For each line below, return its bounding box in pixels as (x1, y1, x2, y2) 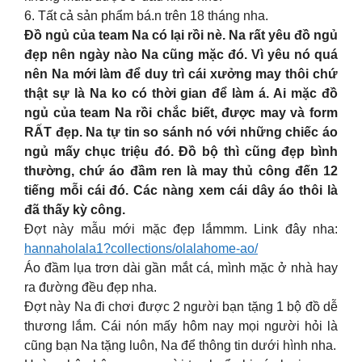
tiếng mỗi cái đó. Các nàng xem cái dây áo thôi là (24, 183, 338, 197)
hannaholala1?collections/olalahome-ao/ (24, 242, 258, 255)
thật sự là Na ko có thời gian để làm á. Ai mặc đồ (24, 86, 338, 100)
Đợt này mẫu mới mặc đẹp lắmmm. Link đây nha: (24, 222, 338, 236)
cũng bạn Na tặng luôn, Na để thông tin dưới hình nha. (24, 339, 336, 352)
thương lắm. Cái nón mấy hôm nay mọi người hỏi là (24, 319, 338, 333)
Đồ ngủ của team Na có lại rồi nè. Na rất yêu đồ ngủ (24, 28, 338, 42)
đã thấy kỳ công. (24, 203, 125, 217)
